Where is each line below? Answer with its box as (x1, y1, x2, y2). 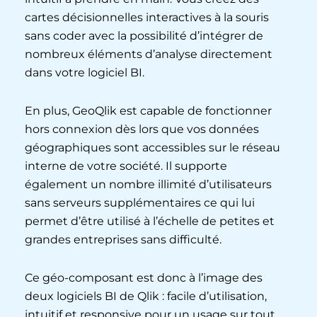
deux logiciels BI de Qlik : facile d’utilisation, (25, 289, 267, 303)
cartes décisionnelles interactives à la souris (25, 10, 269, 24)
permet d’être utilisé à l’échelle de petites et (25, 214, 275, 228)
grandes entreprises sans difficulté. (25, 232, 221, 246)
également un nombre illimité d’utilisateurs (25, 177, 272, 191)
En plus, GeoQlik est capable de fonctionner (25, 103, 272, 117)
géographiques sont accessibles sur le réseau (25, 140, 280, 154)
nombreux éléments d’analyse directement (25, 47, 272, 61)
